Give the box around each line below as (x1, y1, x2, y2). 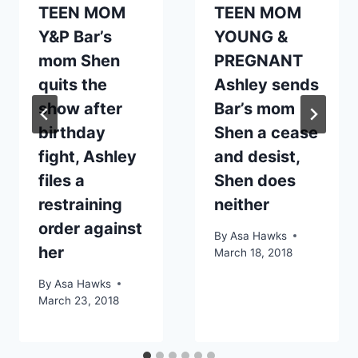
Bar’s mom (214, 99, 295, 119)
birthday (38, 123, 105, 143)
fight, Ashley (38, 147, 137, 167)
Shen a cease (214, 123, 318, 143)
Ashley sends (214, 75, 319, 95)
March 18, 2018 (214, 245, 292, 259)
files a (38, 171, 85, 191)
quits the (38, 75, 107, 95)
